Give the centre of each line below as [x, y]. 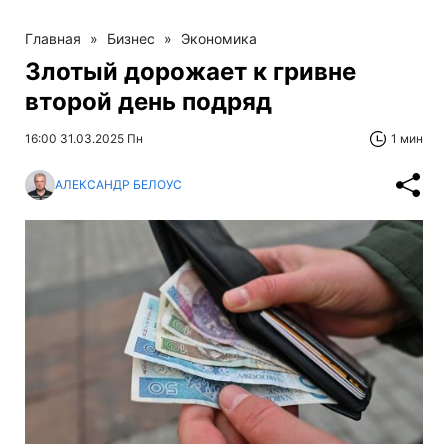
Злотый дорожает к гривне [190, 71]
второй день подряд [148, 101]
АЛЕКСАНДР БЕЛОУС [118, 185]
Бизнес [131, 38]
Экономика [219, 38]
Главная [53, 38]
